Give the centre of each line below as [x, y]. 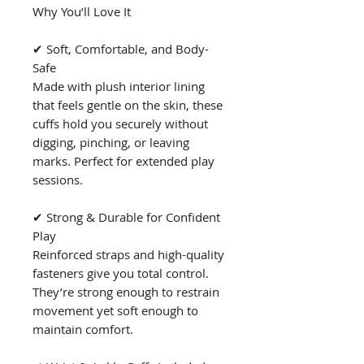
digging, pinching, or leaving [111, 143]
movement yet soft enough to [115, 311]
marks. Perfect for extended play [123, 161]
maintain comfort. [83, 329]
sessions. [58, 180]
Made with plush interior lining [119, 87]
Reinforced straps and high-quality [128, 255]
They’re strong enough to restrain [126, 292]
